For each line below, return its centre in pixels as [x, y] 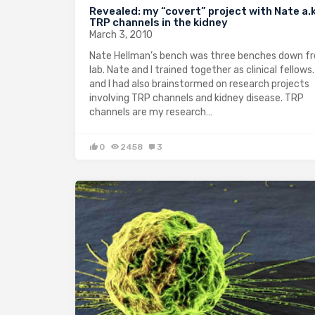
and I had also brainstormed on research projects [199, 84]
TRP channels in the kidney [159, 22]
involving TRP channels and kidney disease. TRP [197, 98]
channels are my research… [151, 112]
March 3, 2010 [121, 35]
